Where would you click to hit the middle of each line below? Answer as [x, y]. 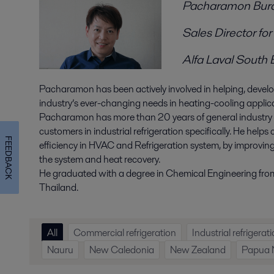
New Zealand [198, 250]
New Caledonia [122, 250]
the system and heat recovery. [100, 159]
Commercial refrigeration [125, 233]
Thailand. [59, 187]
